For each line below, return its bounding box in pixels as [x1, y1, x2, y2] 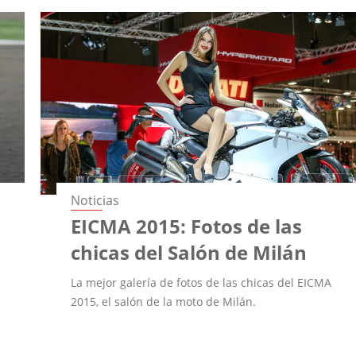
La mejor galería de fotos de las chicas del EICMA [71, 274, 332, 290]
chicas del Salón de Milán [71, 238, 308, 265]
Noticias [71, 191, 120, 209]
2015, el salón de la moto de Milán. [71, 293, 257, 309]
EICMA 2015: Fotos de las [71, 212, 303, 239]
